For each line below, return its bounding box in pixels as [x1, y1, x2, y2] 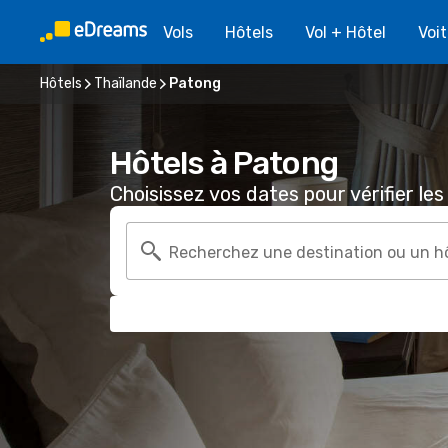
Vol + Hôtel [305, 22, 386, 42]
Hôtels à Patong [110, 144, 338, 182]
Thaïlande [94, 75, 157, 92]
